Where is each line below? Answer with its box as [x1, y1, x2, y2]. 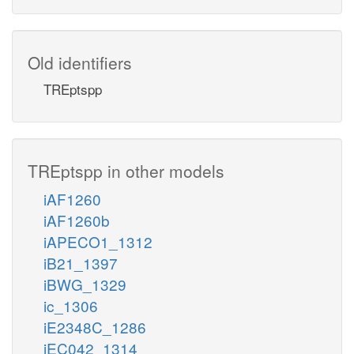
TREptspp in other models [28, 158, 224, 183]
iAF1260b [43, 209, 110, 231]
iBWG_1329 [43, 273, 126, 295]
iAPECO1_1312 [43, 230, 153, 252]
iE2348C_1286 [43, 315, 146, 337]
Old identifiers [28, 50, 132, 74]
